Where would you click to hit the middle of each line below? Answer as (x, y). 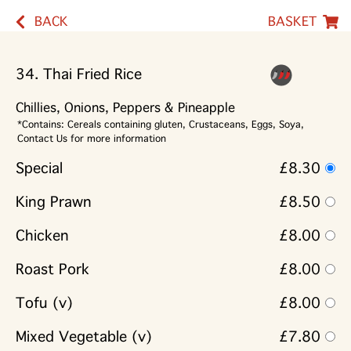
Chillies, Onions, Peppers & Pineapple (125, 108)
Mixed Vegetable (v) (84, 337)
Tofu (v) (44, 304)
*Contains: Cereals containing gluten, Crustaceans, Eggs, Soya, (161, 125)
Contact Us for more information (92, 139)
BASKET (292, 22)
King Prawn (54, 203)
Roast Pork (52, 270)
